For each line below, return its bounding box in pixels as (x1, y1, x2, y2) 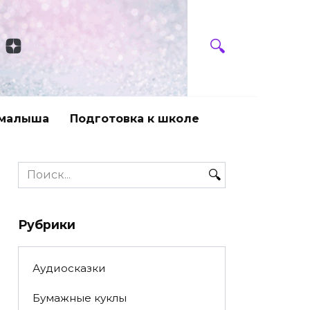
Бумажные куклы (32, 291, 127, 305)
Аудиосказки (32, 262, 106, 275)
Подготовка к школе (70, 111, 199, 125)
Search (17, 162, 56, 176)
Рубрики (18, 217, 75, 232)
